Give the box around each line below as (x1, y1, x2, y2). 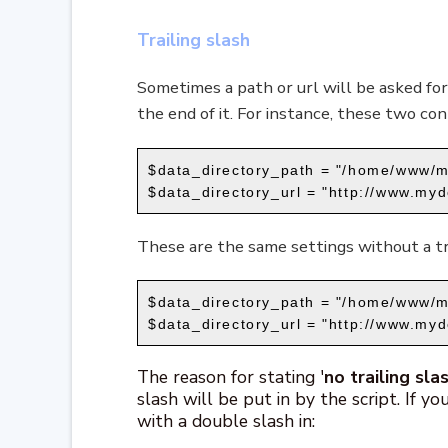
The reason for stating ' (137, 364, 324, 389)
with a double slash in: (137, 408, 315, 433)
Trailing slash (137, 27, 250, 52)
